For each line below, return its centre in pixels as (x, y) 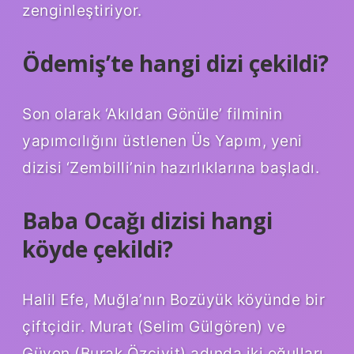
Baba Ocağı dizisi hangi (147, 220)
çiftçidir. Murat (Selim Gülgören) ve (154, 326)
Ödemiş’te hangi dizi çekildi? (175, 64)
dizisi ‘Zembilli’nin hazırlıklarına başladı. (171, 167)
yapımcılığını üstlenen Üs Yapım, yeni (162, 140)
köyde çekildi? (98, 249)
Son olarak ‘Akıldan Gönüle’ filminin (152, 113)
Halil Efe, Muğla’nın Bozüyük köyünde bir (173, 299)
